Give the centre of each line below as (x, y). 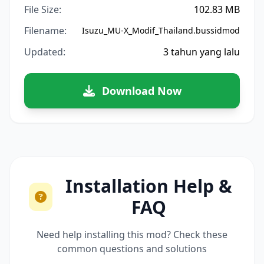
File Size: (43, 9)
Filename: (45, 31)
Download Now (141, 91)
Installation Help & (148, 186)
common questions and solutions (132, 249)
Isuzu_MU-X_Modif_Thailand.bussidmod (161, 30)
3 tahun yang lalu (202, 52)
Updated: (45, 52)
